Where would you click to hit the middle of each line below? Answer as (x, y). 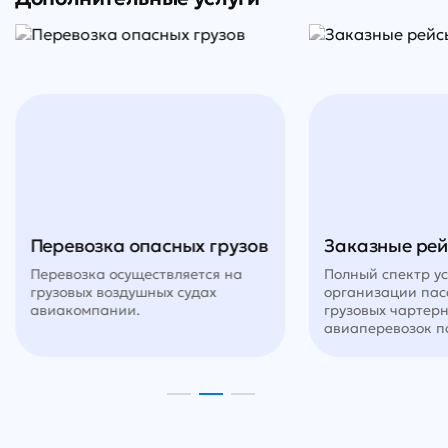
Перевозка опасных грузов (149, 246)
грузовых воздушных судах (122, 292)
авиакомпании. (84, 310)
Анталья (153, 91)
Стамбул (127, 56)
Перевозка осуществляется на (135, 274)
